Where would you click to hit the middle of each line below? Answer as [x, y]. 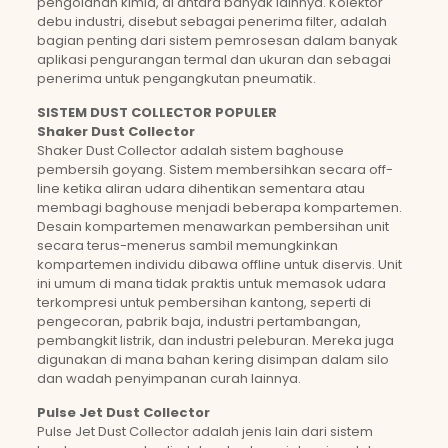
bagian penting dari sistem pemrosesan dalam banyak [217, 40]
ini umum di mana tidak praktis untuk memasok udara [211, 283]
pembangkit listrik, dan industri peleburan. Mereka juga [215, 340]
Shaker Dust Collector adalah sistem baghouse [190, 150]
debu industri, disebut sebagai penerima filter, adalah [211, 21]
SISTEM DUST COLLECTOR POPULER [156, 112]
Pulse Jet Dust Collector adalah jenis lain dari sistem [204, 431]
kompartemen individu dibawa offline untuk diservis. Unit [219, 264]
